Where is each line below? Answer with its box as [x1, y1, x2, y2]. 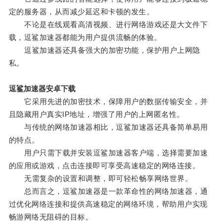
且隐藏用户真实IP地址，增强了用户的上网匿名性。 [8, 110, 184, 119]
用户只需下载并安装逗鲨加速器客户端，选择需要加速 [8, 148, 208, 157]
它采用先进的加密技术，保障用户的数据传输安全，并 [8, 97, 208, 106]
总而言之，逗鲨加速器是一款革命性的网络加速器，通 [8, 187, 208, 196]
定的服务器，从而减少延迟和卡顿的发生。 [8, 7, 154, 16]
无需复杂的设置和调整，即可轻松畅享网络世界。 [8, 174, 193, 183]
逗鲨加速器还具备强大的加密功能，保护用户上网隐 [8, 46, 200, 55]
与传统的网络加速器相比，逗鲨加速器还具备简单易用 [8, 123, 208, 132]
